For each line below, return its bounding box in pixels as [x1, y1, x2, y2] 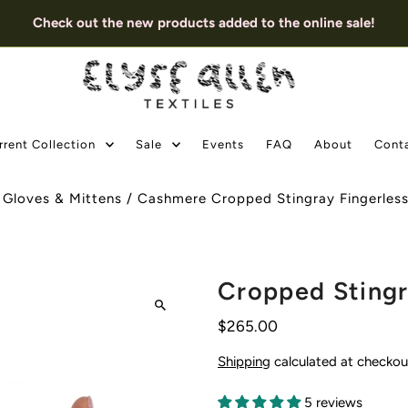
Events [202, 137, 245, 151]
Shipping [217, 352, 270, 370]
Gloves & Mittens [3, 190, 123, 207]
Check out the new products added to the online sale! [32, 15, 375, 31]
